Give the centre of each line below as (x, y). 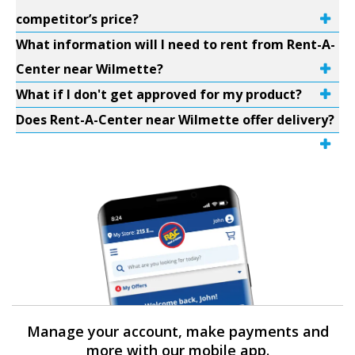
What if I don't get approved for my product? (159, 94)
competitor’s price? (77, 19)
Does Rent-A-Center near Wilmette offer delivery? (175, 120)
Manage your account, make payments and (177, 331)
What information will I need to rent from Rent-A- (176, 44)
